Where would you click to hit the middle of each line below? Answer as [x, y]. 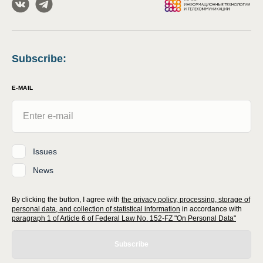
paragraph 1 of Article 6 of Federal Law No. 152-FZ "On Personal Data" [124, 218]
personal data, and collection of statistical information [96, 209]
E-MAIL [23, 88]
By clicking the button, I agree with [66, 200]
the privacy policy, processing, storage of [186, 200]
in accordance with [212, 209]
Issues [45, 151]
